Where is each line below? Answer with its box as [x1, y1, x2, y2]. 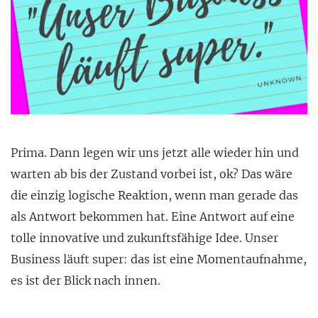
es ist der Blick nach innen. [11, 273, 160, 287]
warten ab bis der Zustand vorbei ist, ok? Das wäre [11, 166, 292, 181]
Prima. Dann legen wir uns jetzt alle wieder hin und [11, 145, 299, 160]
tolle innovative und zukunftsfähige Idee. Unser [11, 230, 278, 245]
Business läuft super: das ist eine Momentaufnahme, [11, 251, 307, 266]
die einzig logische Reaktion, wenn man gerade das [11, 187, 298, 202]
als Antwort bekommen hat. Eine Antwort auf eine [11, 209, 295, 224]
